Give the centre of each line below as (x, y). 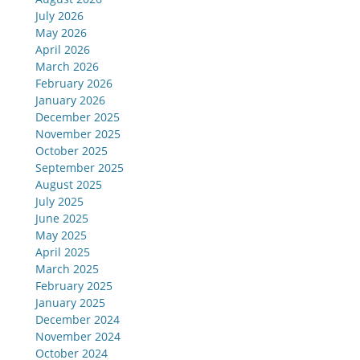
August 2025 (69, 185)
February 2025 (74, 286)
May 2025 (61, 235)
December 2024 (78, 320)
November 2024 (78, 337)
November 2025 (78, 134)
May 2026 (61, 33)
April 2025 (63, 252)
